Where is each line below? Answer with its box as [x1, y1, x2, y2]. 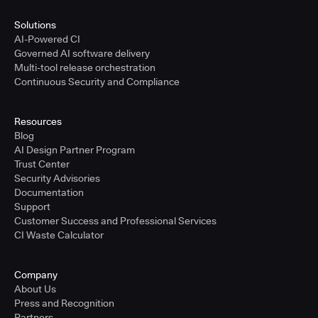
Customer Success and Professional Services [14, 215, 216, 226]
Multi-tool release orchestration [14, 62, 155, 73]
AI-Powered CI [14, 33, 80, 45]
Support [14, 201, 50, 212]
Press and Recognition [14, 297, 114, 309]
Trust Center [14, 158, 70, 170]
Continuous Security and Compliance [14, 76, 180, 87]
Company [14, 269, 57, 280]
